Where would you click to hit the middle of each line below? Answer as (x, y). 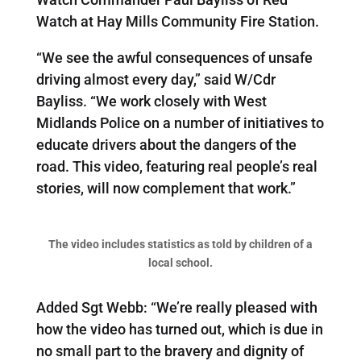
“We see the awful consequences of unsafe (174, 57)
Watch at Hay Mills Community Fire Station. (177, 21)
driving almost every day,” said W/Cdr (156, 79)
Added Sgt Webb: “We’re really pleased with (176, 307)
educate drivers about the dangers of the (166, 144)
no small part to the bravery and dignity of (170, 351)
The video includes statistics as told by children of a (180, 244)
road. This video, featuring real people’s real (176, 166)
